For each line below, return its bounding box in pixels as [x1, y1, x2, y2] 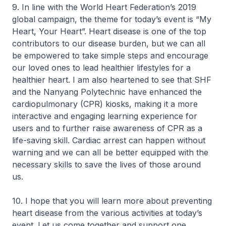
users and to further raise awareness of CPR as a [12, 123, 202, 133]
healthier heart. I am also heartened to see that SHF [12, 75, 211, 85]
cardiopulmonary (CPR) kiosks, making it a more [12, 99, 198, 109]
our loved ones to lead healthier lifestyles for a [12, 63, 191, 73]
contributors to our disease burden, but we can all [12, 38, 205, 48]
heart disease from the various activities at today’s [12, 208, 202, 218]
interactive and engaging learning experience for [12, 111, 197, 121]
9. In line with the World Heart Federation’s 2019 [12, 2, 196, 12]
